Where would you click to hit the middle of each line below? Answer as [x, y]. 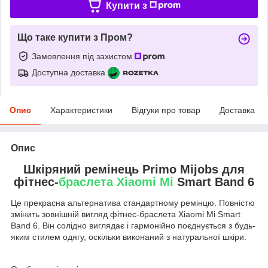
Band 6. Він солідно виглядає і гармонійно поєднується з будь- [133, 226]
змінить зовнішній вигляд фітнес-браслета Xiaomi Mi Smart [126, 214]
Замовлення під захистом [83, 56]
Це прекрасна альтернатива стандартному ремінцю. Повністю [133, 203]
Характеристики [81, 110]
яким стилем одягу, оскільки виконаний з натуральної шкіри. [129, 237]
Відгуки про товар [166, 110]
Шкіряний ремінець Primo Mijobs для [134, 169]
